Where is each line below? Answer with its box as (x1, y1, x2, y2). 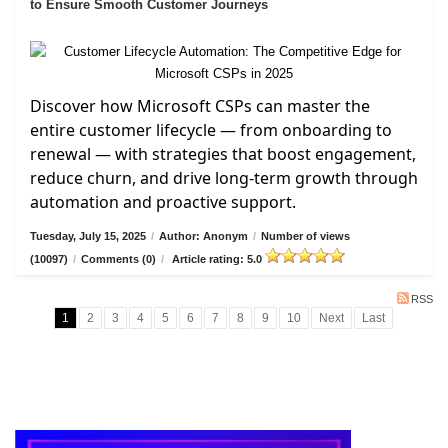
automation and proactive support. (30, 191, 296, 214)
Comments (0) (81, 253, 156, 266)
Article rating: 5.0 (169, 253, 265, 266)
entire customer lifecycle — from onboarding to (30, 119, 392, 142)
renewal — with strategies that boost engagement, (30, 143, 416, 166)
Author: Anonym (159, 230, 248, 243)
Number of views (261, 230, 350, 243)
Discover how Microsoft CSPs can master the (30, 95, 370, 118)
